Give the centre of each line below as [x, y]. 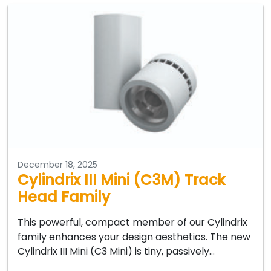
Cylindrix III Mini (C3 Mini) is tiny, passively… [116, 252]
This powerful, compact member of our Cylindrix [132, 223]
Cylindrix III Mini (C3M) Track [122, 180]
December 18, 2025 [57, 165]
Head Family [64, 197]
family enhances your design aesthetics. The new [134, 237]
